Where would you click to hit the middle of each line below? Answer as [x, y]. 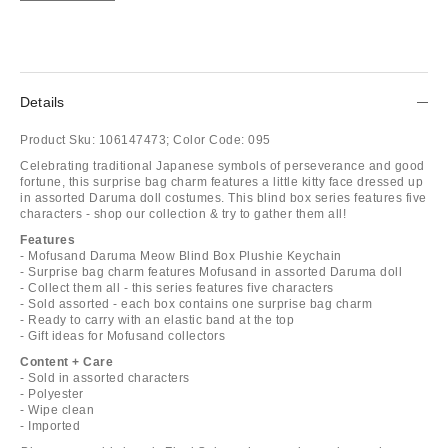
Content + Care [66, 361]
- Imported [50, 425]
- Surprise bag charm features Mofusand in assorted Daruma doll [211, 271]
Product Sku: [57, 139]
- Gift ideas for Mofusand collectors [122, 335]
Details [42, 101]
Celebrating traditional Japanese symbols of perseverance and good [222, 165]
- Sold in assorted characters [105, 377]
